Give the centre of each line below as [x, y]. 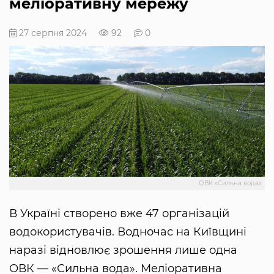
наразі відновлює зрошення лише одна [123, 250]
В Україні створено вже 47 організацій [119, 213]
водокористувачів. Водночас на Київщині [128, 231]
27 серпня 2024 [52, 33]
